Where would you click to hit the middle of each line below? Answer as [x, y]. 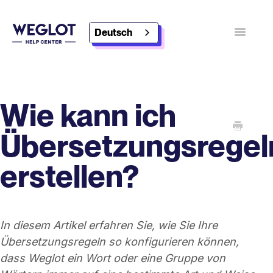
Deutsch [113, 32]
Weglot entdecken [165, 76]
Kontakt [70, 75]
